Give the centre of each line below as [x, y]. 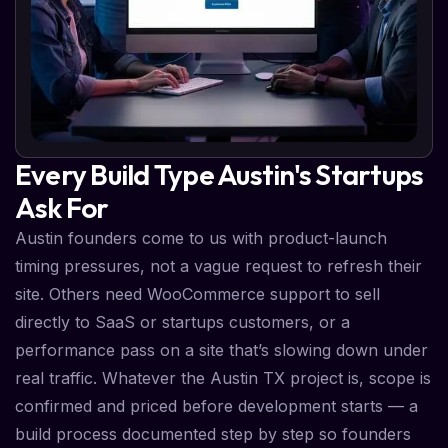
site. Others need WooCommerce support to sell [197, 294]
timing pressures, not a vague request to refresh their [218, 266]
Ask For [62, 208]
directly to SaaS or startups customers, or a [182, 322]
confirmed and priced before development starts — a [216, 406]
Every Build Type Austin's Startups [219, 175]
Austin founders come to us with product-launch [201, 238]
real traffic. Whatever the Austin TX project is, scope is [223, 378]
